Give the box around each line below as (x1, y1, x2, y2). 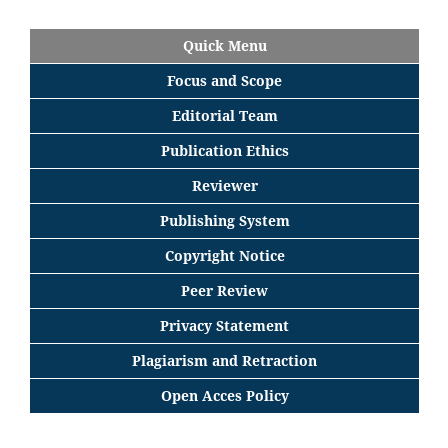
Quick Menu (182, 35, 267, 55)
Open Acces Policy (160, 385, 289, 405)
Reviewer (191, 175, 258, 195)
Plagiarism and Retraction (132, 350, 317, 370)
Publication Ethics (160, 140, 289, 160)
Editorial (171, 105, 239, 125)
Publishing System (159, 210, 290, 230)
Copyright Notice (164, 245, 285, 265)
